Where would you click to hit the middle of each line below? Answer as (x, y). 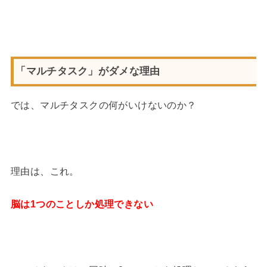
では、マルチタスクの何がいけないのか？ (103, 105)
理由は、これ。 (45, 171)
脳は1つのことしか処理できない (82, 204)
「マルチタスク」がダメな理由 (88, 71)
